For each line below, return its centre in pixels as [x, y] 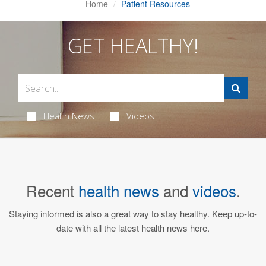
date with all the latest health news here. [133, 228]
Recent [52, 190]
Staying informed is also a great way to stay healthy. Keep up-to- [133, 213]
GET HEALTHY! [133, 46]
